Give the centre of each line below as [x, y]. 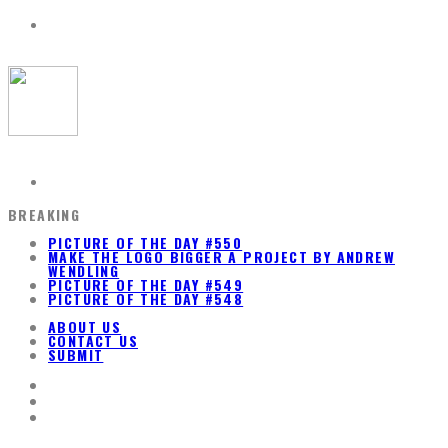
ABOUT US [85, 326]
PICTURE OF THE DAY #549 [146, 284]
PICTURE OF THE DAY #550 [145, 242]
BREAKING [44, 214]
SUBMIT [76, 354]
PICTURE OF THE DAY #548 [146, 298]
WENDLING [84, 270]
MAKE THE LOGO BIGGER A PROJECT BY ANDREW [221, 256]
